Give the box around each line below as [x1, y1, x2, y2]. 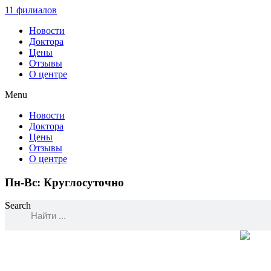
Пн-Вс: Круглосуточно [5, 175, 124, 189]
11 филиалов [5, 5, 57, 15]
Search [5, 200, 31, 211]
